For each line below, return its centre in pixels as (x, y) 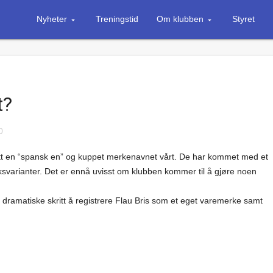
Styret (243, 19)
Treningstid (117, 19)
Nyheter (51, 19)
